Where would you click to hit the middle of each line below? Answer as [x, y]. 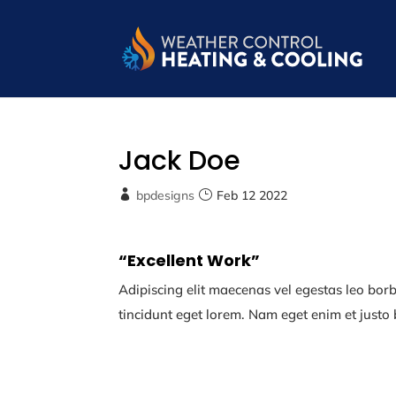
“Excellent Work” [190, 260]
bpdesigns [166, 195]
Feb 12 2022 [252, 195]
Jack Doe [180, 161]
